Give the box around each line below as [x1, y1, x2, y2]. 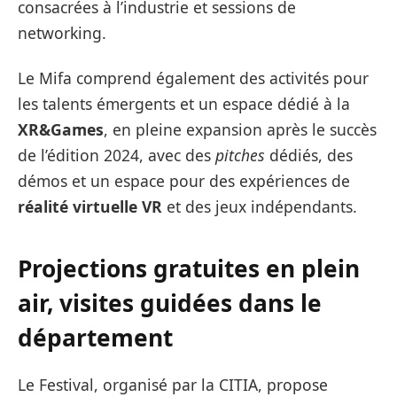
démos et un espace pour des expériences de [18, 170, 350, 192]
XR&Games [18, 119, 104, 141]
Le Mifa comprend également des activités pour [18, 67, 369, 90]
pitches [215, 144, 265, 167]
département [18, 321, 173, 354]
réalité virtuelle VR [18, 196, 167, 218]
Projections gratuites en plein [18, 252, 360, 284]
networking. [18, 21, 106, 43]
